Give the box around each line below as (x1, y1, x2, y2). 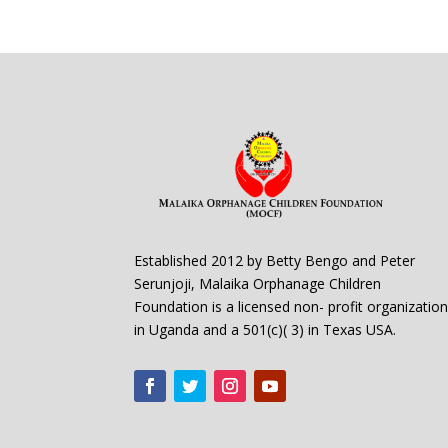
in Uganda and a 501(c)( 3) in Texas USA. (134, 319, 397, 339)
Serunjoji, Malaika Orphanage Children (134, 273, 382, 293)
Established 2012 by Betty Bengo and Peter (134, 250, 416, 270)
